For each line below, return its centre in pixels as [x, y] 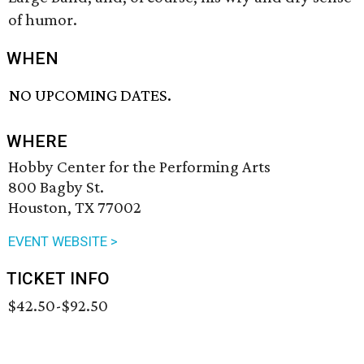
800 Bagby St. [56, 187]
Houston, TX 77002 [75, 208]
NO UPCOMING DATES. [91, 95]
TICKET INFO [58, 279]
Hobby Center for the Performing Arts [139, 167]
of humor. [43, 19]
